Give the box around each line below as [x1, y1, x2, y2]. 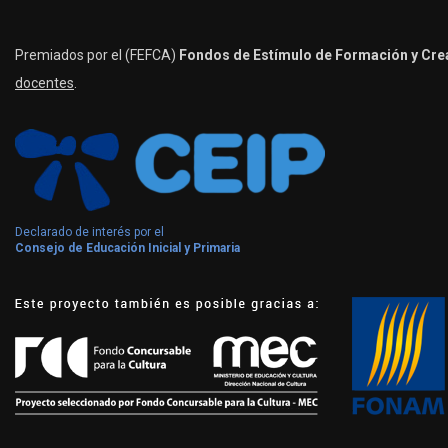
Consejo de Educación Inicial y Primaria [15, 241, 240, 255]
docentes [15, 75, 74, 91]
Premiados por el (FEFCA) [15, 47, 179, 63]
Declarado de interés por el [15, 225, 167, 239]
